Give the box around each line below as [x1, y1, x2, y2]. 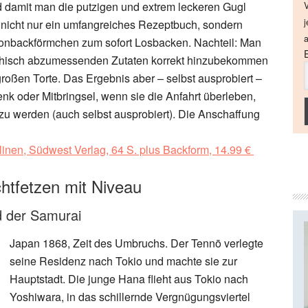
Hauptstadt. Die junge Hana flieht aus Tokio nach [10, 271, 248, 287]
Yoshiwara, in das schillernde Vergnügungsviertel [10, 289, 250, 305]
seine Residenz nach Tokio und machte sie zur [10, 253, 237, 269]
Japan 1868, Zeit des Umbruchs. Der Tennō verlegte [10, 235, 263, 251]
